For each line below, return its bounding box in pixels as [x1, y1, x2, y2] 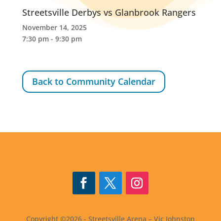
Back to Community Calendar [32, 75, 155, 88]
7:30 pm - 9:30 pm [22, 34, 82, 43]
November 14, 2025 [22, 23, 87, 32]
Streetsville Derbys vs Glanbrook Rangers [22, 6, 196, 18]
